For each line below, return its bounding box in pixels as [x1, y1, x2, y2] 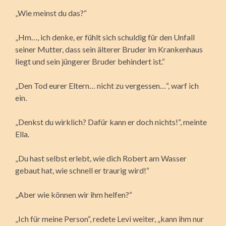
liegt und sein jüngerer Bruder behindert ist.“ [15, 56, 165, 66]
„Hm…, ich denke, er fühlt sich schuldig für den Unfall [15, 32, 195, 42]
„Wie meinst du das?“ [15, 8, 87, 18]
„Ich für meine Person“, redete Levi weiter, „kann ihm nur [15, 213, 204, 223]
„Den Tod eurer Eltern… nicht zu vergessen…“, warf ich [15, 80, 199, 90]
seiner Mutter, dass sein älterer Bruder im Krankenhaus [15, 44, 203, 54]
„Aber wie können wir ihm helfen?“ [15, 189, 132, 199]
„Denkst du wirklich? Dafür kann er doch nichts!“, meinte [15, 117, 207, 127]
